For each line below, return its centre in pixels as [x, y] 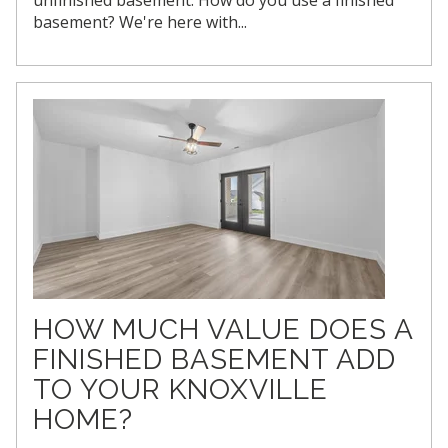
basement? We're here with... [140, 21]
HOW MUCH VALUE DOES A [223, 329]
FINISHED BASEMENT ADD [214, 359]
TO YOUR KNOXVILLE [180, 389]
